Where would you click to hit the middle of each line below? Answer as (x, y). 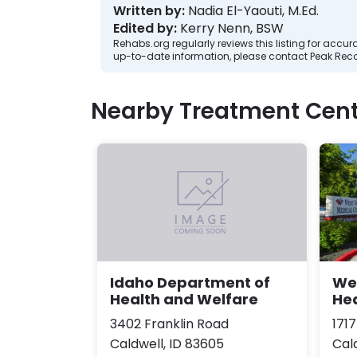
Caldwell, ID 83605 (167, 344)
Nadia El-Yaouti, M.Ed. (253, 11)
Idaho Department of (190, 283)
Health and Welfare (184, 300)
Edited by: (145, 29)
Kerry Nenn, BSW (232, 29)
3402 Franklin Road (169, 324)
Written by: (149, 11)
